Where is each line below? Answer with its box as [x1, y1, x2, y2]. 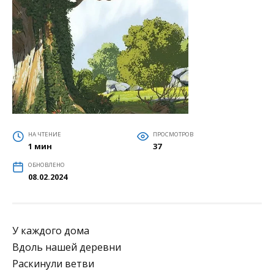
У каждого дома [12, 223, 89, 237]
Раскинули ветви [12, 256, 94, 270]
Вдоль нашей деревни [12, 240, 121, 254]
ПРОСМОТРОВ [152, 130, 193, 138]
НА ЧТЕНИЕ [28, 130, 61, 138]
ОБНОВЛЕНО [28, 160, 65, 169]
